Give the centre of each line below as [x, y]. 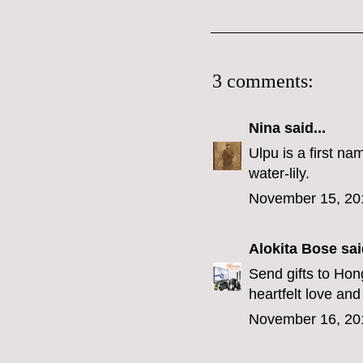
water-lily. [279, 174]
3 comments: [263, 81]
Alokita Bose [293, 249]
